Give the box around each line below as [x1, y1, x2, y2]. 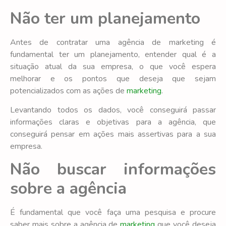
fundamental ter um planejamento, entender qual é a [10, 48, 216, 60]
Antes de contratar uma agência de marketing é [10, 36, 216, 48]
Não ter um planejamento [10, 7, 200, 29]
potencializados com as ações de [10, 85, 125, 96]
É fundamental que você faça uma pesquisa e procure [10, 206, 216, 218]
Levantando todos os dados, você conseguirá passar [10, 104, 216, 116]
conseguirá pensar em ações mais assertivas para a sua [10, 129, 216, 140]
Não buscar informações [10, 158, 216, 180]
